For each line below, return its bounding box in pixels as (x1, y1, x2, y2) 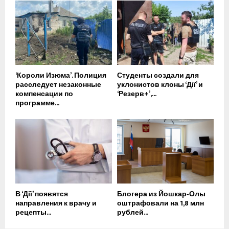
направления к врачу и (15, 197, 97, 210)
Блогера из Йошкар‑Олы (117, 188, 205, 200)
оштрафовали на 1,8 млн (117, 197, 204, 210)
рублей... (117, 207, 148, 219)
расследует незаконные (15, 79, 101, 91)
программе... (15, 97, 59, 109)
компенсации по (15, 88, 73, 100)
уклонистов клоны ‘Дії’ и (117, 79, 203, 91)
